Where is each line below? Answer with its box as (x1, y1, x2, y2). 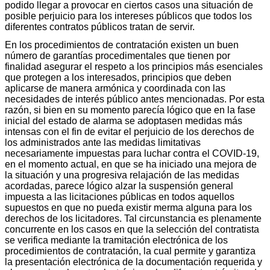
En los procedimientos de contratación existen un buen (5, 39, 239, 50)
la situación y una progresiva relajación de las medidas (5, 169, 239, 180)
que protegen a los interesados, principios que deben (5, 72, 231, 83)
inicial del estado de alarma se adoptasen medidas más (5, 115, 242, 126)
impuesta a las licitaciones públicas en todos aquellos (5, 191, 234, 202)
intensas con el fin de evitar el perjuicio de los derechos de (5, 126, 254, 137)
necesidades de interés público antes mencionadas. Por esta (5, 93, 265, 104)
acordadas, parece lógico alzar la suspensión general (5, 180, 233, 191)
